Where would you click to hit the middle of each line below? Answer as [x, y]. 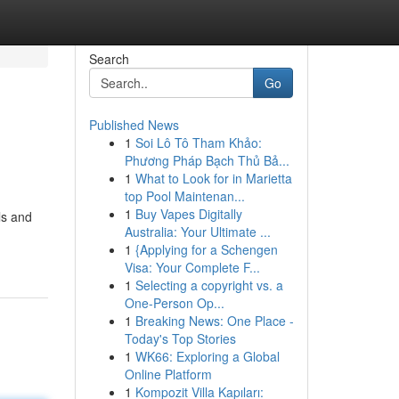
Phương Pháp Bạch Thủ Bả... [207, 160]
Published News [134, 125]
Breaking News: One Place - [214, 321]
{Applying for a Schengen [206, 249]
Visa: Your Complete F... [192, 267]
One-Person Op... [174, 303]
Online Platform [168, 374]
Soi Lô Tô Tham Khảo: [198, 142]
